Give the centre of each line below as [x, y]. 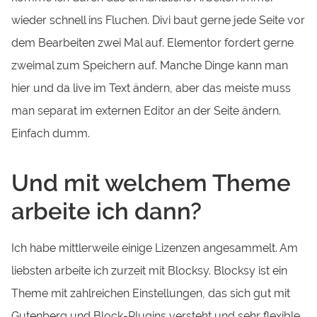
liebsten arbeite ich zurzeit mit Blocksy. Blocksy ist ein [150, 271]
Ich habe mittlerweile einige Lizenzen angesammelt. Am [155, 248]
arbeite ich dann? [107, 211]
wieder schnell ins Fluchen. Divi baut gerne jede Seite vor [158, 21]
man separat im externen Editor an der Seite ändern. [146, 111]
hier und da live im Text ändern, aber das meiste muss [151, 88]
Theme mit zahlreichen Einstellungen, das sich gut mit [151, 294]
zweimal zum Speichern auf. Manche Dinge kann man [150, 66]
